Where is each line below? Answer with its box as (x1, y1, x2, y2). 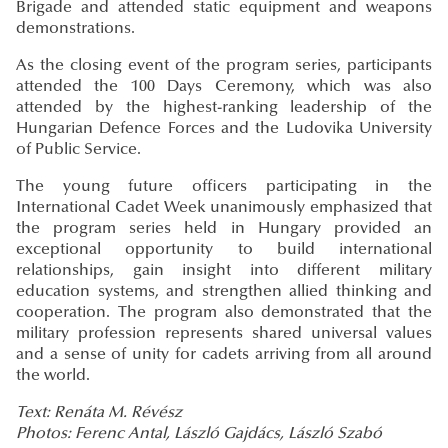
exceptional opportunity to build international (16, 242, 432, 259)
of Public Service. (16, 142, 141, 159)
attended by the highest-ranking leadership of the (16, 100, 432, 117)
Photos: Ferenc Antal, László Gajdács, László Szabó (16, 426, 382, 443)
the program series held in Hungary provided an (16, 221, 432, 238)
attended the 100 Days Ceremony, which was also (16, 79, 432, 96)
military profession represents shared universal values (16, 326, 432, 343)
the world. (16, 368, 90, 385)
